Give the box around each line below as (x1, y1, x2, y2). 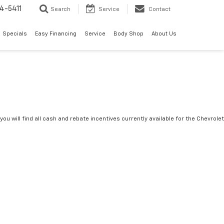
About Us (151, 31, 176, 37)
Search (50, 6, 70, 12)
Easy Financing (35, 31, 76, 37)
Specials (2, 31, 27, 37)
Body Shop (113, 31, 143, 37)
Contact (148, 6, 170, 12)
